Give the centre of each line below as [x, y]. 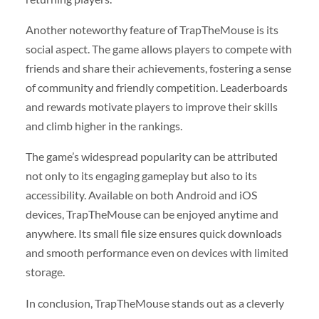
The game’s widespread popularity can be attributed [151, 157]
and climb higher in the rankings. [104, 126]
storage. [45, 272]
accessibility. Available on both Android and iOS [141, 195]
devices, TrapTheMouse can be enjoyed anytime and [152, 214]
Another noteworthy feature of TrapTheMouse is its [152, 30]
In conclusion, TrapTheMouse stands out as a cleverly [155, 303]
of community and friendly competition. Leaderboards [156, 88]
